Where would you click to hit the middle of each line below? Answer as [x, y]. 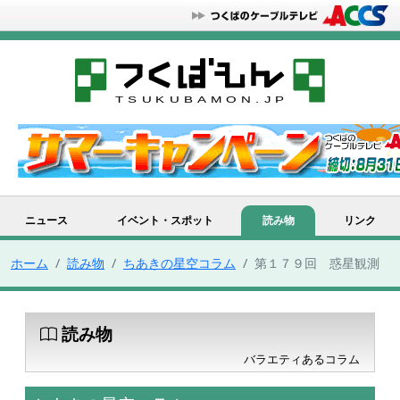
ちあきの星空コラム [179, 262]
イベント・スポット [165, 221]
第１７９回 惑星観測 [317, 262]
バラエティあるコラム [302, 359]
